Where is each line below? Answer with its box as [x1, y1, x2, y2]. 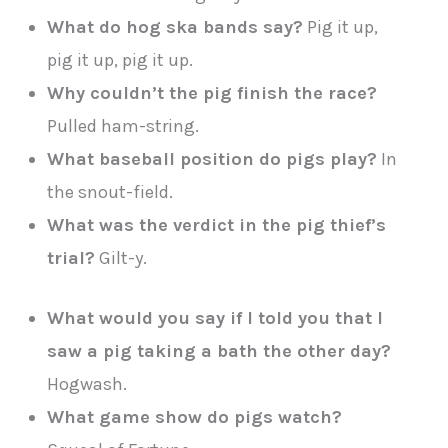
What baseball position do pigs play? [47, 148, 378, 170]
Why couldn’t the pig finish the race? [47, 82, 378, 104]
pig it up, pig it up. [47, 49, 194, 71]
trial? [47, 247, 96, 269]
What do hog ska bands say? [47, 16, 304, 38]
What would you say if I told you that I [47, 307, 384, 330]
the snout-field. [47, 181, 174, 203]
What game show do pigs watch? [47, 406, 343, 429]
